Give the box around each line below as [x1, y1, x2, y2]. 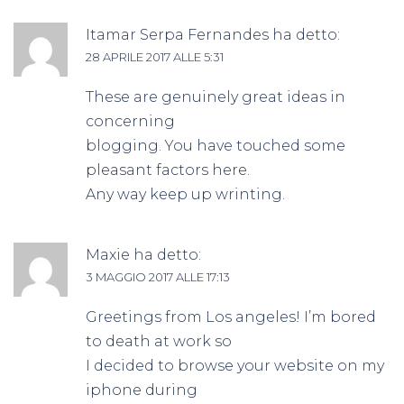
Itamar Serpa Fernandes [86, 25, 269, 43]
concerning [86, 112, 175, 130]
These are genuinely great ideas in [86, 87, 345, 106]
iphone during [86, 381, 197, 399]
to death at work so [86, 332, 232, 350]
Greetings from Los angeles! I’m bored [86, 308, 376, 326]
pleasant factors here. [86, 161, 250, 179]
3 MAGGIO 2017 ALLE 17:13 [86, 269, 230, 284]
